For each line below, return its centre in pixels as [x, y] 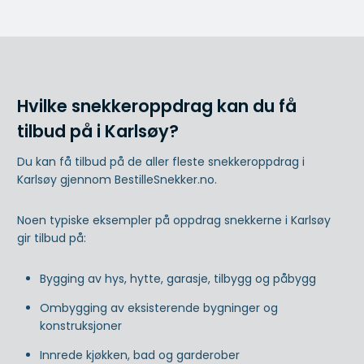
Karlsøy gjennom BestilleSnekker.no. [117, 179]
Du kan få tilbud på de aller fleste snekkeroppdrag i [161, 161]
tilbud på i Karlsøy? [98, 132]
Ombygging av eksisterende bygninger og [159, 308]
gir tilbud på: [52, 238]
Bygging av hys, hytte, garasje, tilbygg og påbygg [178, 278]
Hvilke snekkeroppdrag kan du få [157, 106]
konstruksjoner [81, 325]
